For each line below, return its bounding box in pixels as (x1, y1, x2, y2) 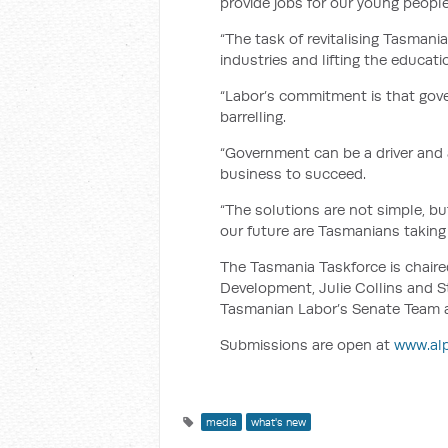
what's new (250, 415, 306, 429)
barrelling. (220, 107, 286, 126)
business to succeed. (220, 164, 366, 183)
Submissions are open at (220, 335, 394, 354)
